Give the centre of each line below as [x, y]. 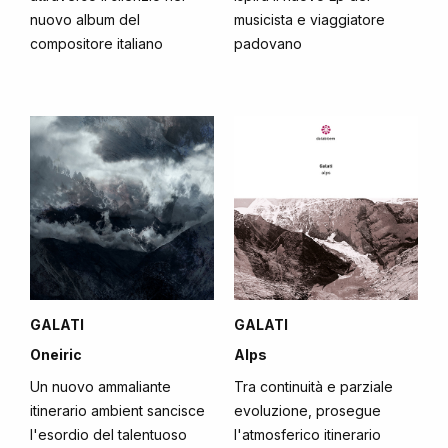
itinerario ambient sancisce [117, 410]
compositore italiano [96, 43]
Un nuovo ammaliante [100, 386]
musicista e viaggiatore [309, 19]
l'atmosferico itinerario [307, 434]
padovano [268, 43]
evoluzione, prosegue [307, 410]
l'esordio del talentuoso [108, 434]
